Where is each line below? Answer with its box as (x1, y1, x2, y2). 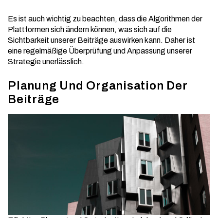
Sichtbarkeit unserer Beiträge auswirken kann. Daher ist (8, 36, 195, 44)
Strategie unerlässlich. (8, 57, 84, 66)
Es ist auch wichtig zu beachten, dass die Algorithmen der (8, 15, 202, 23)
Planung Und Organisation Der (8, 79, 188, 92)
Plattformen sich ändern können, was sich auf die (8, 25, 172, 34)
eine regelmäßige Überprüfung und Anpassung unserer (8, 47, 192, 55)
